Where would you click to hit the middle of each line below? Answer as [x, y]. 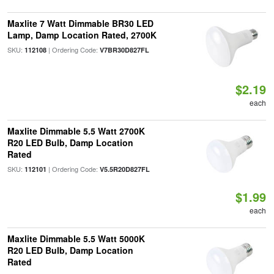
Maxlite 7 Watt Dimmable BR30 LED [80, 23]
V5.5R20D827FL [124, 169]
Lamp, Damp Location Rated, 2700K [82, 35]
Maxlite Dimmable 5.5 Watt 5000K [76, 239]
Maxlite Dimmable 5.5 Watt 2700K [76, 131]
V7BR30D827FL [124, 50]
